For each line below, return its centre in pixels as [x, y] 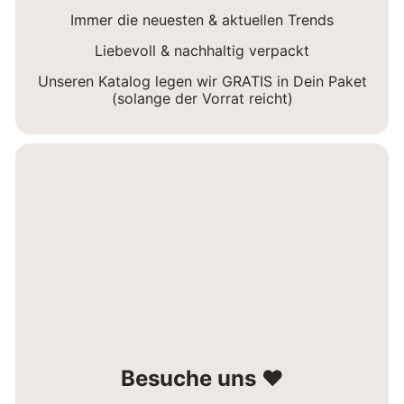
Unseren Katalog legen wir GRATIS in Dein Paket [202, 81]
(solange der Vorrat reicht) [202, 98]
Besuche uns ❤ [202, 378]
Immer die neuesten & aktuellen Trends [202, 19]
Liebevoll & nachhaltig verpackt [202, 50]
